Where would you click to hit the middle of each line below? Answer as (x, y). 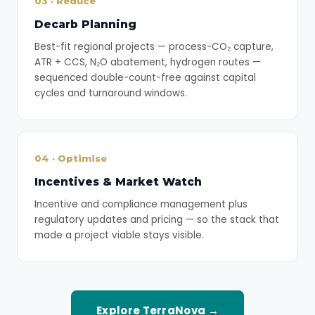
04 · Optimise (71, 158)
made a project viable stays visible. (119, 235)
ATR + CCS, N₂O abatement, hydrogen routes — (148, 62)
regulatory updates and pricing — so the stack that (157, 220)
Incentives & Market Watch (118, 182)
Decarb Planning (85, 24)
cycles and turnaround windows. (111, 93)
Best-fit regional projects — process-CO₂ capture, (154, 47)
